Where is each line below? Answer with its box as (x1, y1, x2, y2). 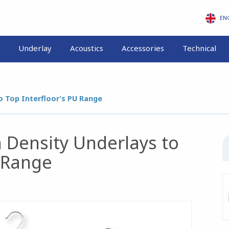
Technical (182, 43, 216, 53)
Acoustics (70, 43, 103, 53)
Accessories (121, 43, 164, 53)
